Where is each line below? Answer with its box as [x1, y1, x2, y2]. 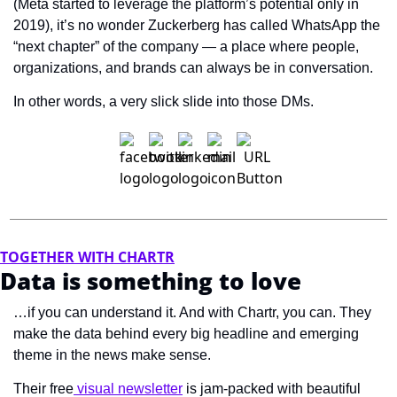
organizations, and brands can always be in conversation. [13, 60, 373, 76]
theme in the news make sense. [13, 347, 218, 363]
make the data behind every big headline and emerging [13, 326, 359, 342]
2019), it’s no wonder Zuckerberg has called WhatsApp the [13, 18, 380, 34]
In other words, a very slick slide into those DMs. [13, 94, 314, 110]
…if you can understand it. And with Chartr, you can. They [13, 305, 371, 321]
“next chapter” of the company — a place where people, [13, 39, 359, 55]
